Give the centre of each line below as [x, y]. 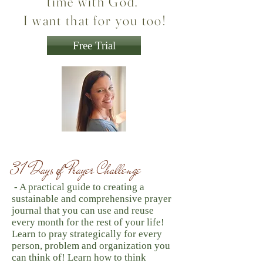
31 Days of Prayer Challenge [76, 170]
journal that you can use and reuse [83, 210]
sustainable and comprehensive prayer [92, 199]
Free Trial [94, 45]
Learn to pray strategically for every [87, 234]
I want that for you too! [95, 21]
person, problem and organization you [91, 246]
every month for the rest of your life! [88, 222]
